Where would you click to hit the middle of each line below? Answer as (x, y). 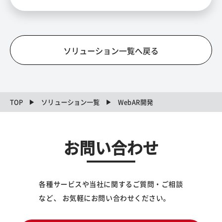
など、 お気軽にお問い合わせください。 (105, 198)
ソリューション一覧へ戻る (111, 51)
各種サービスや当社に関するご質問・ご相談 (111, 184)
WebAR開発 (136, 102)
